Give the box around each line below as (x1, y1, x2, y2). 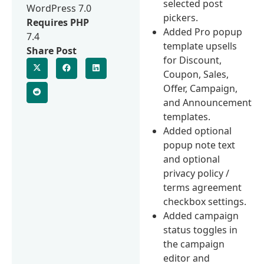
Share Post (27, 44, 77, 57)
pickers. (163, 11, 199, 24)
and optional (163, 152, 220, 166)
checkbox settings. (163, 194, 247, 208)
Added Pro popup (163, 25, 243, 38)
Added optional (163, 124, 232, 137)
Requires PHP (27, 15, 89, 29)
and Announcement (163, 95, 252, 109)
